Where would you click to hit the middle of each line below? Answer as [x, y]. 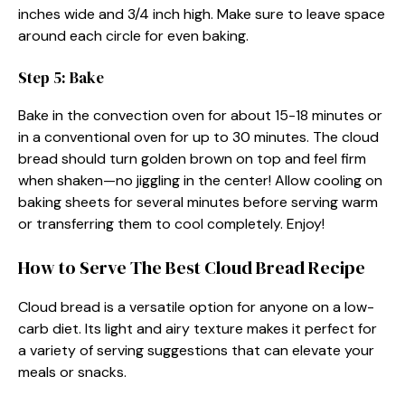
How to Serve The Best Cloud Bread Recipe [192, 267]
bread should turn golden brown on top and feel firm [192, 158]
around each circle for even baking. [133, 35]
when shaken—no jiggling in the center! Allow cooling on [200, 180]
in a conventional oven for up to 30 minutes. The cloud [198, 137]
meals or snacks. [72, 372]
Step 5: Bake [61, 77]
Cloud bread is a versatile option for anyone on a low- [196, 306]
